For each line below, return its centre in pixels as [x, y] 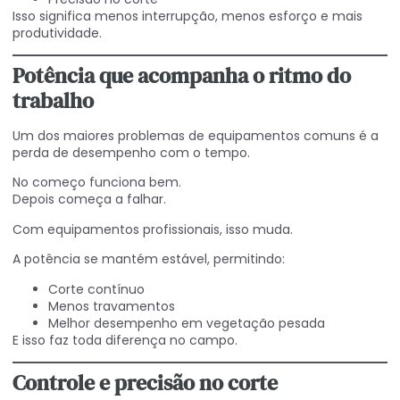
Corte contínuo [96, 289]
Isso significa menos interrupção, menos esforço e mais [187, 16]
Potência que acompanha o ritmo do [182, 76]
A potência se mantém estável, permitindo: [149, 259]
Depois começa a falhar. [89, 200]
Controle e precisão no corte [145, 383]
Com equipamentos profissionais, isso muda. [153, 229]
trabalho [53, 101]
